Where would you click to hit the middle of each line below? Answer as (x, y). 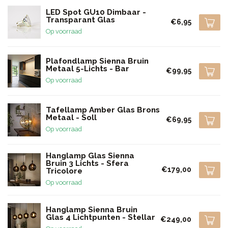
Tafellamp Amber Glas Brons (103, 110)
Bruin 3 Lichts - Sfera (87, 163)
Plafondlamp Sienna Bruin (97, 61)
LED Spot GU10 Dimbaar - (96, 12)
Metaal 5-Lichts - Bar (88, 68)
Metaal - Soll (71, 117)
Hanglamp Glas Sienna (90, 156)
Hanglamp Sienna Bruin (92, 209)
